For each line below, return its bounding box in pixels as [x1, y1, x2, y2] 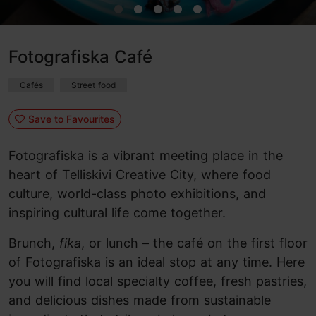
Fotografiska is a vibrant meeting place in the [8, 148, 283, 163]
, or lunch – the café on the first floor [81, 236, 308, 250]
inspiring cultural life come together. [8, 205, 226, 220]
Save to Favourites [28, 112, 115, 125]
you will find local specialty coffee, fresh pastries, [8, 274, 307, 288]
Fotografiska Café [8, 47, 152, 67]
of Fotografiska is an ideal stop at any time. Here [8, 255, 305, 269]
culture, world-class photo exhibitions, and [8, 186, 266, 201]
